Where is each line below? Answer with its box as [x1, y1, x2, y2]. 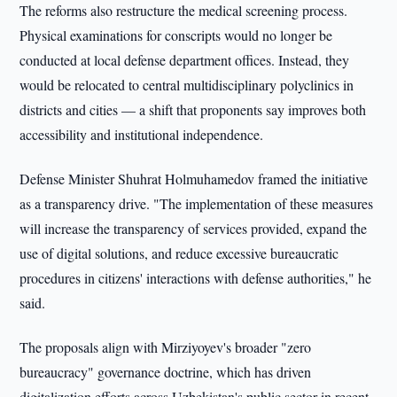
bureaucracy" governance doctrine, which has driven [19, 362, 312, 381]
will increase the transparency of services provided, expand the [19, 219, 368, 237]
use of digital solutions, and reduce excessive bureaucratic [19, 244, 339, 262]
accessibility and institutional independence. [19, 125, 264, 144]
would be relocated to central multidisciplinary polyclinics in [19, 75, 354, 94]
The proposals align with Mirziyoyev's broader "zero [19, 338, 312, 356]
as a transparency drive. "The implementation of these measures [19, 194, 374, 213]
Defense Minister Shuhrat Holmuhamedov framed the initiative [19, 169, 369, 188]
